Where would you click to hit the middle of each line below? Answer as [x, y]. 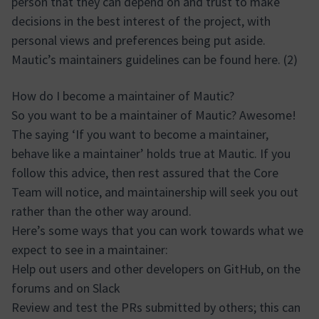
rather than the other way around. [101, 211]
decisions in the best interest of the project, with [141, 21]
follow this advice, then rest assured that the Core [145, 173]
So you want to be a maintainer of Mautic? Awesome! [154, 115]
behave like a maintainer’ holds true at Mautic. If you [151, 153]
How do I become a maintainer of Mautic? [123, 96]
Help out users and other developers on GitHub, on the [156, 269]
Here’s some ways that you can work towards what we [157, 230]
